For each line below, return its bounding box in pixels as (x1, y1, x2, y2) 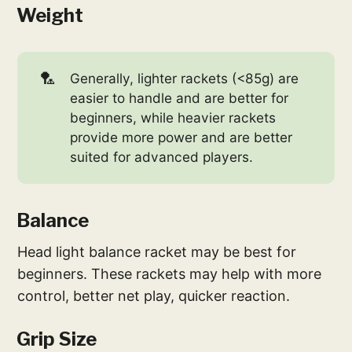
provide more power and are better (69, 129, 292, 146)
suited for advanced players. (69, 148, 253, 166)
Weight (16, 3, 84, 27)
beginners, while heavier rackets (69, 109, 276, 126)
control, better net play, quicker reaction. (17, 288, 291, 305)
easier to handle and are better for (69, 90, 288, 107)
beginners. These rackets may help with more (17, 266, 322, 283)
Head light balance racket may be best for (17, 244, 297, 261)
